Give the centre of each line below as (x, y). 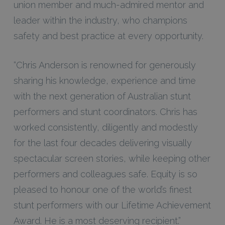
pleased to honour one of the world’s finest (102, 189)
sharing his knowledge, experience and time (104, 80)
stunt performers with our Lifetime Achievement (112, 205)
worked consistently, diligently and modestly (105, 127)
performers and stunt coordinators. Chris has (105, 111)
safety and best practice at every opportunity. (108, 36)
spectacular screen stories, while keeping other (112, 158)
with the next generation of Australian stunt (102, 96)
